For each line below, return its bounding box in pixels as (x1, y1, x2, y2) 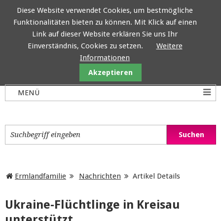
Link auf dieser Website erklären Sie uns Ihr (32, 30, 178, 38)
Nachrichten (79, 172, 121, 181)
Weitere (156, 41, 183, 50)
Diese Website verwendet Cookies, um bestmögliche (17, 6, 193, 15)
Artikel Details (133, 172, 180, 181)
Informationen (80, 53, 130, 62)
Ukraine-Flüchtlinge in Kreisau (5, 198, 180, 212)
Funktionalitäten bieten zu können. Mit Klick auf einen (13, 18, 197, 27)
